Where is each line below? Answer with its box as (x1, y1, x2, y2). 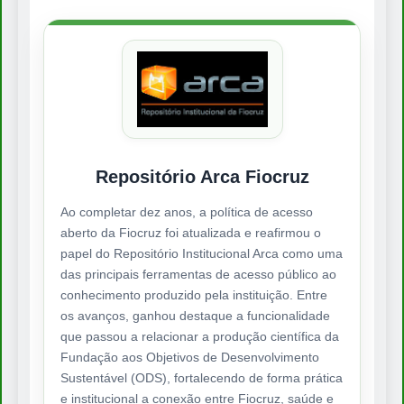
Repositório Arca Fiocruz (95, 167, 309, 188)
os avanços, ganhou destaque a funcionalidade (60, 308, 330, 324)
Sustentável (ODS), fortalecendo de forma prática (60, 371, 343, 386)
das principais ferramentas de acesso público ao (60, 267, 336, 282)
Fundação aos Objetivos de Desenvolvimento (60, 350, 319, 365)
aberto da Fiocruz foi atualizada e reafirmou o (60, 225, 321, 241)
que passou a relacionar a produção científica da (60, 329, 339, 344)
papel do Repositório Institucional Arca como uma (60, 246, 343, 262)
